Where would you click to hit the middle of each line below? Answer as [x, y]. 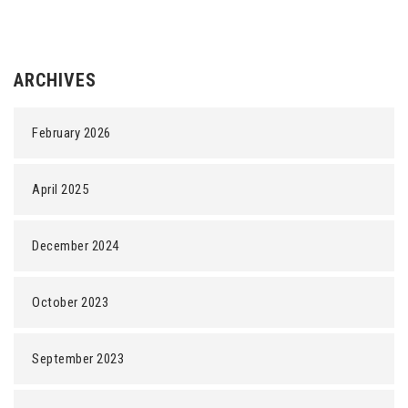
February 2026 [71, 133]
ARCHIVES [55, 80]
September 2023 [78, 359]
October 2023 [70, 302]
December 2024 [76, 246]
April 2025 [60, 189]
